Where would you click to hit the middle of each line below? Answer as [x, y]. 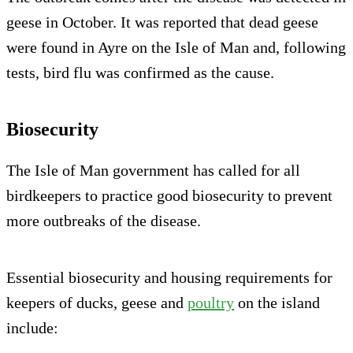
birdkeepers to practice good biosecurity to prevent [169, 196]
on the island [277, 303]
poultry [211, 303]
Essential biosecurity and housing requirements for [169, 278]
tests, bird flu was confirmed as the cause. [140, 73]
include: [32, 328]
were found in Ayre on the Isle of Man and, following [176, 48]
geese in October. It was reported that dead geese [162, 22]
